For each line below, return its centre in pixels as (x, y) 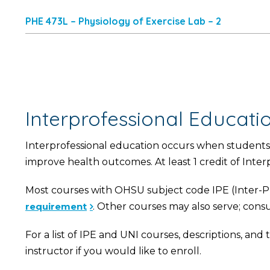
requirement (56, 206)
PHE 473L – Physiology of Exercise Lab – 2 (123, 21)
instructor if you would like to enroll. (113, 251)
